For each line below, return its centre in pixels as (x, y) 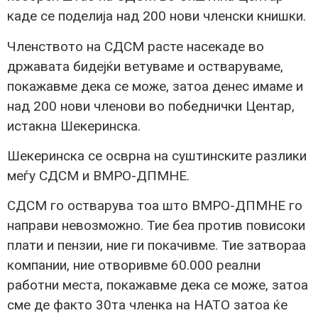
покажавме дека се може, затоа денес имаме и (155, 86)
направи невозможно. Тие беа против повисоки (156, 226)
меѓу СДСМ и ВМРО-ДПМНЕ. (98, 175)
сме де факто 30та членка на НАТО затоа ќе (147, 305)
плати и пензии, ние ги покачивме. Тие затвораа (157, 246)
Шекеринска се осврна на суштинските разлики (157, 155)
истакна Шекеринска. (74, 126)
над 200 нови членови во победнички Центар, (151, 106)
